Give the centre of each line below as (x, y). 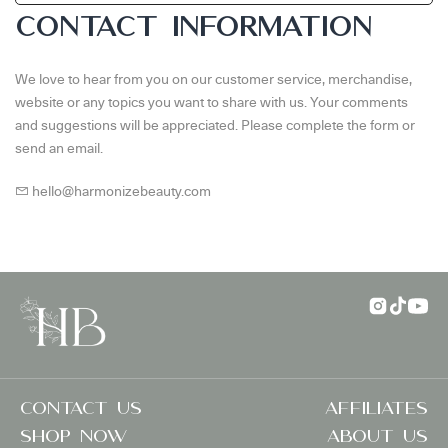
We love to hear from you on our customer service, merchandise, (213, 78)
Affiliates (376, 410)
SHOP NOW (73, 438)
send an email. (59, 147)
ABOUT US (377, 438)
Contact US (81, 410)
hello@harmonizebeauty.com (120, 190)
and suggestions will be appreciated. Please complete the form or (215, 124)
